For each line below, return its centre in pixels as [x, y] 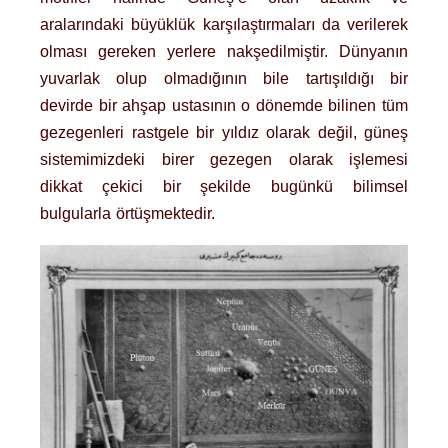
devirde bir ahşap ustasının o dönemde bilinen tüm [224, 105]
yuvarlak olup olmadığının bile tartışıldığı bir [224, 78]
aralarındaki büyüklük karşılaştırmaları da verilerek [224, 24]
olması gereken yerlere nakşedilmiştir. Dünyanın [224, 51]
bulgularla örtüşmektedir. [127, 213]
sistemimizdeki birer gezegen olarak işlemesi [224, 159]
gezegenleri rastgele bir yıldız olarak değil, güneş [224, 132]
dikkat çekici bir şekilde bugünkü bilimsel [224, 186]
